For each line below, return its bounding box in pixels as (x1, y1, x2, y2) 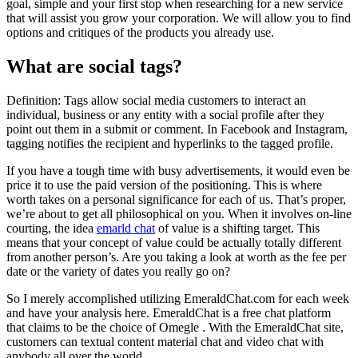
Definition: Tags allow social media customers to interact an (6, 93, 306, 108)
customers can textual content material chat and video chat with (6, 335, 324, 349)
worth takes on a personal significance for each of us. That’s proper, (6, 193, 346, 207)
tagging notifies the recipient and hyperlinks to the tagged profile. (6, 137, 333, 151)
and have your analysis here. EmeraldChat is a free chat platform (6, 306, 331, 320)
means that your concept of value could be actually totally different (6, 236, 341, 250)
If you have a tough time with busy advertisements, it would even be (6, 164, 350, 178)
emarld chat (97, 221, 155, 236)
